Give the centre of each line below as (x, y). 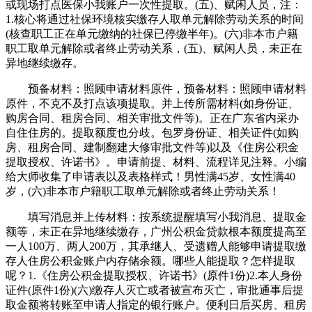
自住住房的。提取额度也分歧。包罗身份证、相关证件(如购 (152, 132)
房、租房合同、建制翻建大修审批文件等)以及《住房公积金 (152, 147)
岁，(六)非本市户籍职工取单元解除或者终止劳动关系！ (143, 191)
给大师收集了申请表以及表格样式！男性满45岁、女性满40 (150, 176)
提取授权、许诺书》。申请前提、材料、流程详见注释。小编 (156, 162)
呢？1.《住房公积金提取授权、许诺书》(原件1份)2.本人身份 (154, 275)
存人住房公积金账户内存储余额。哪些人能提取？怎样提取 (150, 260)
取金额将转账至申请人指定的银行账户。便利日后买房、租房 (156, 304)
